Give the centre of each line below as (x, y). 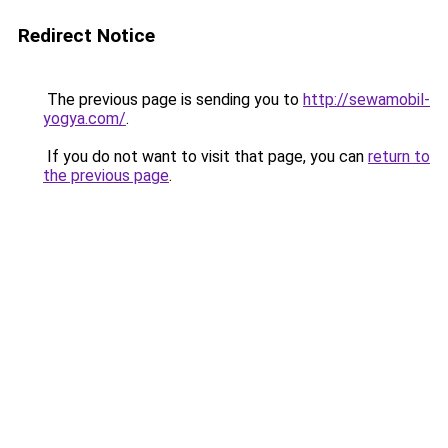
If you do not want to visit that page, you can (205, 156)
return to (399, 156)
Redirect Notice (86, 35)
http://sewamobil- (366, 99)
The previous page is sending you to (173, 99)
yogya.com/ (84, 118)
